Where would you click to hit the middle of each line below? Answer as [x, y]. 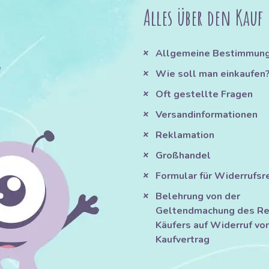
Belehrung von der [198, 197]
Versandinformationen [206, 115]
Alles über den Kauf [203, 18]
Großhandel [183, 156]
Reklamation [185, 135]
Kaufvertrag [182, 240]
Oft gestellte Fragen [204, 95]
